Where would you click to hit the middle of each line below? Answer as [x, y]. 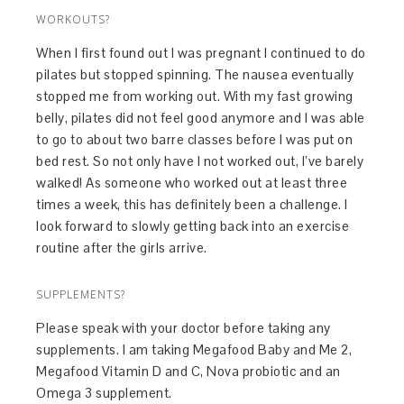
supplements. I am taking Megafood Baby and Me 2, [194, 350]
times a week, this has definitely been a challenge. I [192, 205]
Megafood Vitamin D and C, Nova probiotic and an [188, 372]
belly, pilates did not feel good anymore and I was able [201, 118]
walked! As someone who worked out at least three [192, 183]
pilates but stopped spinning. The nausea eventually [195, 75]
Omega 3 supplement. [104, 393]
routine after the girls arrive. [122, 248]
